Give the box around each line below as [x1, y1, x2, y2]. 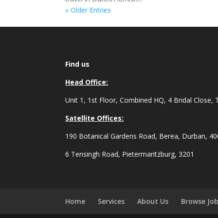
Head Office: [65, 77, 109, 87]
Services [98, 196, 125, 206]
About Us [137, 196, 169, 206]
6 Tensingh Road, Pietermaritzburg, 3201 [65, 149, 195, 159]
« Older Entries [65, 5, 111, 15]
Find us [65, 59, 90, 69]
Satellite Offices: [65, 113, 124, 123]
